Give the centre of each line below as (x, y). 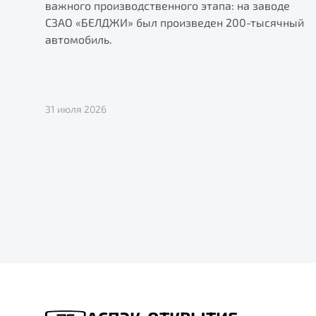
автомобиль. (79, 39)
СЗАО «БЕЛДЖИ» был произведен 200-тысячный (175, 22)
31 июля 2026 (76, 109)
